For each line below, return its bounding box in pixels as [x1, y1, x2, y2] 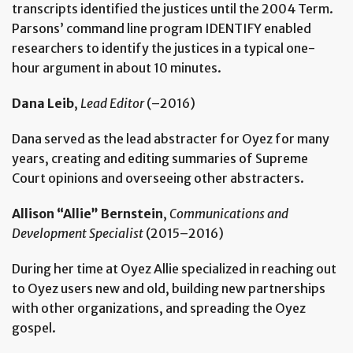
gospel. [12, 320, 56, 336]
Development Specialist [12, 225, 143, 242]
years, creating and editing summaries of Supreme [12, 150, 308, 167]
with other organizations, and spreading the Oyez [12, 300, 306, 317]
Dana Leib [12, 95, 74, 112]
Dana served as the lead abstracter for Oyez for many [12, 131, 329, 147]
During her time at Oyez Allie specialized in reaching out [12, 261, 336, 277]
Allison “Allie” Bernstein [12, 206, 163, 222]
